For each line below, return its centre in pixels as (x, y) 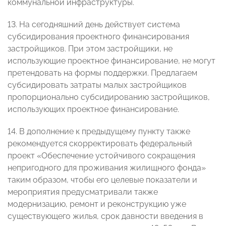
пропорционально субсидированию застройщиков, (109, 97)
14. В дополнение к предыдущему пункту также (99, 132)
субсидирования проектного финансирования (98, 37)
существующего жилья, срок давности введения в (105, 216)
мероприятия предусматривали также (83, 192)
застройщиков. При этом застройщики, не (90, 49)
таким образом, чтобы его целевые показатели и (102, 180)
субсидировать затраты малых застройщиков (97, 85)
